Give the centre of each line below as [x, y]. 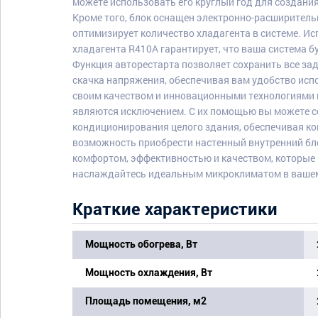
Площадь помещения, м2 [146, 301]
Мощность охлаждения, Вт [149, 272]
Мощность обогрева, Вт [141, 244]
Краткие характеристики [175, 209]
